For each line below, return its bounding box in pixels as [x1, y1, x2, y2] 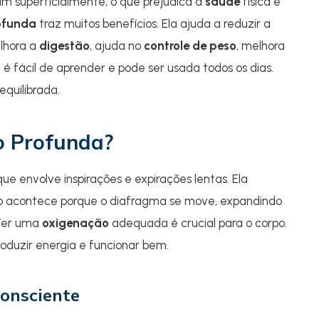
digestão [39, 38, 90, 53]
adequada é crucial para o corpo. [109, 216, 287, 230]
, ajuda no [90, 38, 144, 53]
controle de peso [144, 38, 236, 53]
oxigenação [42, 216, 109, 230]
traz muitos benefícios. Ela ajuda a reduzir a [36, 16, 271, 31]
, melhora [236, 38, 285, 53]
